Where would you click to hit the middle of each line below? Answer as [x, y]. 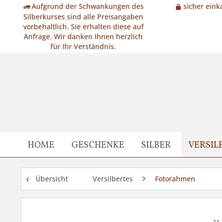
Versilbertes [113, 179]
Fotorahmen [175, 179]
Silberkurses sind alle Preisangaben [83, 17]
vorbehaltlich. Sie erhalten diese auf [83, 27]
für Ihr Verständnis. [83, 47]
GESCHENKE [98, 146]
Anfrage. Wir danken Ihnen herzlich [83, 37]
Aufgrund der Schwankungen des [87, 6]
